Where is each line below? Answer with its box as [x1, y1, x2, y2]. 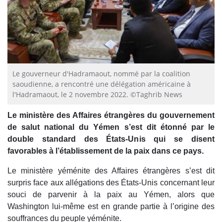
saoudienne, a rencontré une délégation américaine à [12, 79, 191, 89]
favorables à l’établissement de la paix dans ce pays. [7, 146, 204, 155]
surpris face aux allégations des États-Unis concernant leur [7, 178, 215, 187]
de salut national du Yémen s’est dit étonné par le [7, 122, 215, 131]
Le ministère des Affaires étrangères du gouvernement [7, 111, 215, 119]
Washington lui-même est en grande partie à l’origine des [7, 202, 215, 211]
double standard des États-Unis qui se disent [7, 134, 215, 143]
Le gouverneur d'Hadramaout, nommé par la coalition [12, 68, 190, 78]
